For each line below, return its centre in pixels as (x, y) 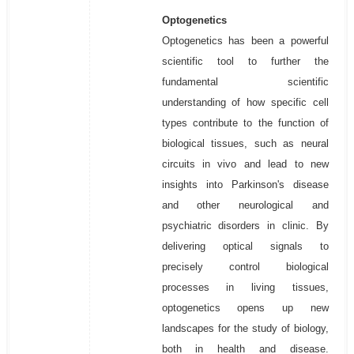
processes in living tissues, (245, 287)
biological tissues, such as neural (245, 143)
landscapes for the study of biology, (245, 328)
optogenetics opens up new (245, 308)
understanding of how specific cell (245, 102)
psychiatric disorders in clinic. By (245, 226)
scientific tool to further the (245, 61)
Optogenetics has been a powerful (245, 41)
